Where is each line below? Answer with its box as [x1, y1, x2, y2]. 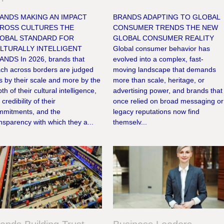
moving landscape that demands [113, 65, 216, 74]
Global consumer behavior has [113, 44, 210, 53]
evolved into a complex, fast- [113, 55, 204, 63]
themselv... [113, 118, 147, 126]
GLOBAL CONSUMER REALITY [113, 34, 214, 42]
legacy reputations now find [113, 107, 200, 116]
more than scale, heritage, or [113, 76, 205, 84]
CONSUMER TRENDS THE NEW [113, 23, 218, 32]
